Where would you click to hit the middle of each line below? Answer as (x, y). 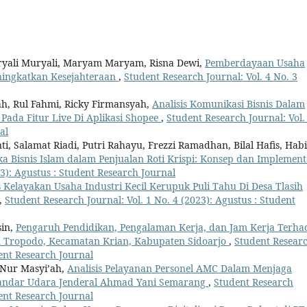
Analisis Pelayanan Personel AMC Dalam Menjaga (180, 269)
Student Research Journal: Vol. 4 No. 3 (211, 77)
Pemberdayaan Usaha (255, 63)
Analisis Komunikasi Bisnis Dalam (229, 104)
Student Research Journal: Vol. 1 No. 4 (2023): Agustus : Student (150, 200)
